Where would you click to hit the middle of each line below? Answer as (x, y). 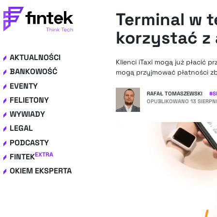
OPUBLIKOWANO (169, 101)
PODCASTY (29, 142)
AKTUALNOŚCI (35, 57)
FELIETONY (29, 100)
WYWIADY (27, 114)
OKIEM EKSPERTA (41, 171)
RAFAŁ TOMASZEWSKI (175, 93)
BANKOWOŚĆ (33, 72)
